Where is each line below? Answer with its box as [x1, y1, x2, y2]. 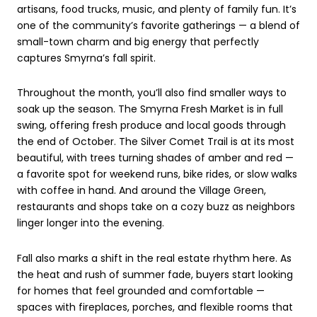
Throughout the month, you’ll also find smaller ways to [17, 86, 287, 100]
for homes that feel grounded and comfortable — [17, 283, 265, 298]
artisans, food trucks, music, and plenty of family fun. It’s [17, 1, 296, 16]
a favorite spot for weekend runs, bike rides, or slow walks [17, 167, 297, 182]
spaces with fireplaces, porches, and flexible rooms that [17, 299, 293, 314]
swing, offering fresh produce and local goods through [17, 118, 286, 133]
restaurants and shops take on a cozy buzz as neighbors [17, 200, 295, 214]
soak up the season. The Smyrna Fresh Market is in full [17, 102, 283, 117]
